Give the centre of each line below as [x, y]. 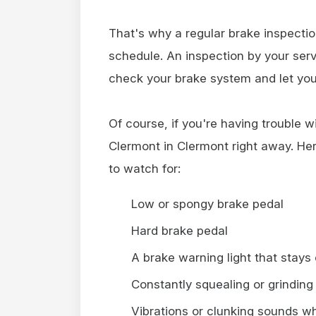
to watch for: [145, 168]
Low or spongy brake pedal [207, 203]
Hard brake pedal [180, 230]
